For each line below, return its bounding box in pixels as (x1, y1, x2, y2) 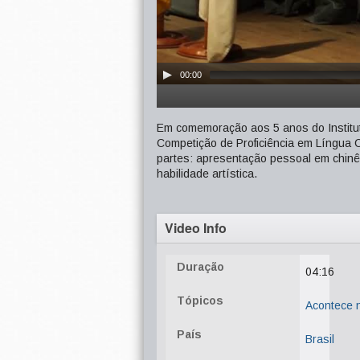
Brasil (305, 333, 334, 346)
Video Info (165, 219, 227, 237)
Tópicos (177, 294, 223, 307)
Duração (177, 260, 224, 273)
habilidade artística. (157, 167, 257, 180)
